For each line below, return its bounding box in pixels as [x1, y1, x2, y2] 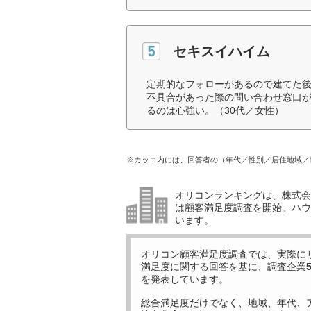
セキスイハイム [173, 43, 270, 59]
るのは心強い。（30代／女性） [146, 105, 284, 116]
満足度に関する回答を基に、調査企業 [141, 261, 306, 272]
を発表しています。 [141, 274, 228, 285]
